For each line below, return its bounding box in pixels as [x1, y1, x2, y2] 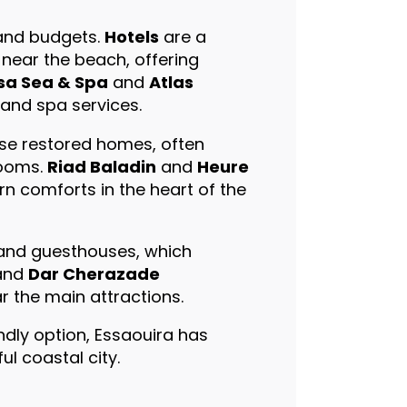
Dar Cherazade [27, 262, 160, 285]
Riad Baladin [46, 154, 156, 178]
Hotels [104, 25, 159, 48]
